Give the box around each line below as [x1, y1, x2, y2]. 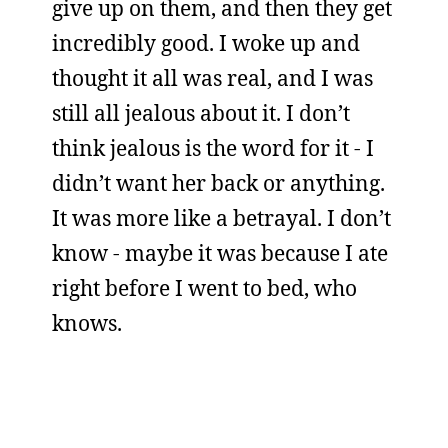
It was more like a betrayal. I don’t [52, 204, 391, 232]
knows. [52, 309, 122, 337]
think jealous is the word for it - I [52, 134, 374, 162]
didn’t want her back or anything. [52, 169, 385, 197]
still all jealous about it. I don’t [52, 99, 350, 127]
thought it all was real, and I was [52, 64, 373, 92]
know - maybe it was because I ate [52, 239, 388, 267]
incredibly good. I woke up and [52, 29, 360, 57]
